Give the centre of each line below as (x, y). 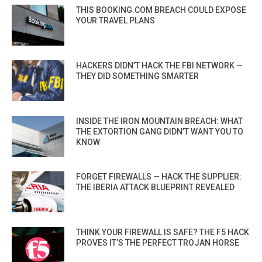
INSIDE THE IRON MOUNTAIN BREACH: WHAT (159, 121)
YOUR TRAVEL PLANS (116, 20)
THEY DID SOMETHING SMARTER (137, 76)
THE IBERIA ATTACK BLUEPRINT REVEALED (155, 187)
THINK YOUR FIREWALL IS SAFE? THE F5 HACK (163, 232)
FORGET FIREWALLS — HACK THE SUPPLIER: (159, 176)
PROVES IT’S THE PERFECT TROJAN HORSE (158, 242)
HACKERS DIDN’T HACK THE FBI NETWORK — (159, 65)
